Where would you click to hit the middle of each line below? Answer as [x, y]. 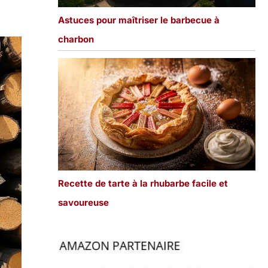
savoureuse [83, 202]
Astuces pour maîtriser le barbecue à [138, 20]
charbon [76, 39]
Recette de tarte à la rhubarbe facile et [143, 183]
